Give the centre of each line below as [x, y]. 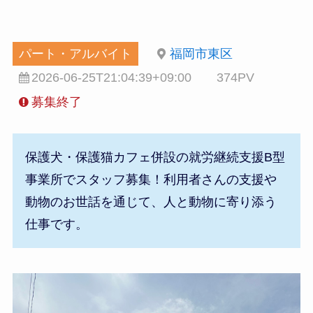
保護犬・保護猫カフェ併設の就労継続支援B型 [155, 158]
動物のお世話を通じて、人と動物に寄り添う [151, 202]
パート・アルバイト [75, 53]
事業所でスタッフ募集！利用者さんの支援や [151, 180]
